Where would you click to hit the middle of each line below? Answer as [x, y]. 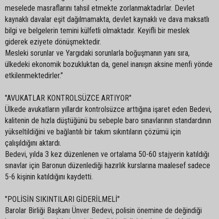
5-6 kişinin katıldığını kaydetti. [49, 176]
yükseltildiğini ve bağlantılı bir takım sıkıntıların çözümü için [93, 131]
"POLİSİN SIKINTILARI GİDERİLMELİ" [62, 199]
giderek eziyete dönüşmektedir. [53, 42]
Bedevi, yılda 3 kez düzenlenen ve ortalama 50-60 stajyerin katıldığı [107, 154]
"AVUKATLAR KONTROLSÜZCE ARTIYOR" [68, 98]
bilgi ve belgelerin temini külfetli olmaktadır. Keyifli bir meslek [97, 30]
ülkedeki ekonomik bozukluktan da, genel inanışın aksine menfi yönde [109, 64]
